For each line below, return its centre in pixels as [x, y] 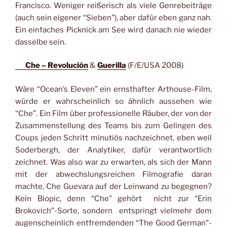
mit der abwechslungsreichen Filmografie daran [113, 174]
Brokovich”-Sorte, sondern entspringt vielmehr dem [113, 211]
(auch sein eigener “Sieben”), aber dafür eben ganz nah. [113, 17]
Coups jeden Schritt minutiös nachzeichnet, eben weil [113, 138]
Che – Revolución [57, 66]
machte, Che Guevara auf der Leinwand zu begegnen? [113, 186]
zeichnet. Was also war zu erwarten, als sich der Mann [113, 162]
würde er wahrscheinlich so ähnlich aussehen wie [113, 101]
